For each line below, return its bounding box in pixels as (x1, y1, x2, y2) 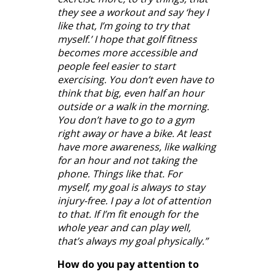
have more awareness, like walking (57, 139, 216, 154)
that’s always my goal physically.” (57, 234, 208, 248)
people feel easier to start (57, 59, 176, 73)
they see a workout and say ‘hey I (57, 5, 209, 19)
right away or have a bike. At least (57, 126, 211, 140)
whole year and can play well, (57, 220, 191, 234)
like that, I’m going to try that (57, 18, 190, 32)
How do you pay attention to (57, 257, 199, 271)
